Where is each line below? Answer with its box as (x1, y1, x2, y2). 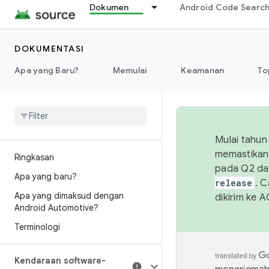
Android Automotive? (14, 202, 98, 213)
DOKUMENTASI (14, 43, 85, 54)
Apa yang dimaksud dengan (14, 190, 124, 201)
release (215, 177, 252, 189)
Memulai (112, 65, 148, 76)
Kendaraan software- (14, 255, 106, 266)
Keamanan (181, 65, 225, 76)
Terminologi (14, 222, 60, 232)
